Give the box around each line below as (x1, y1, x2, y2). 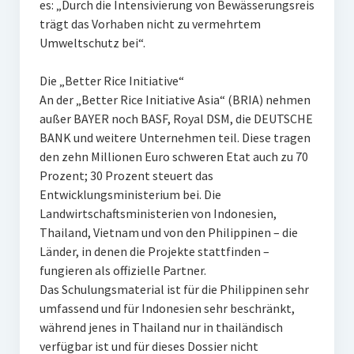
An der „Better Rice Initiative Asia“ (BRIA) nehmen (39, 92, 311, 107)
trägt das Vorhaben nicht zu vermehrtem (39, 16, 261, 32)
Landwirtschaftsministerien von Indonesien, (39, 205, 277, 221)
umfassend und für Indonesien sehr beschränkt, (39, 300, 295, 316)
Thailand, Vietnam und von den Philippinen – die (39, 224, 298, 240)
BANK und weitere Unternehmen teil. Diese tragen (39, 130, 311, 145)
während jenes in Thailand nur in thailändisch (39, 319, 283, 335)
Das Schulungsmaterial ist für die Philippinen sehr (39, 281, 309, 297)
